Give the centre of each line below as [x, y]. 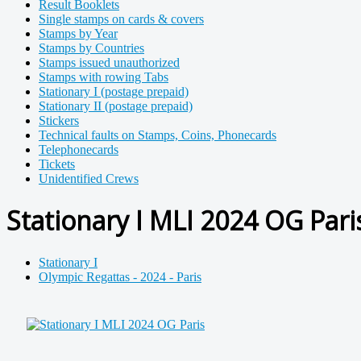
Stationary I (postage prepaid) [114, 91]
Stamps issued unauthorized [109, 62]
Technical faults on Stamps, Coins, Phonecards [158, 135]
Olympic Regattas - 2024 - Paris [120, 276]
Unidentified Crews [89, 178]
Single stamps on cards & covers [121, 19]
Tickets [57, 164]
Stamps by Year [78, 33]
